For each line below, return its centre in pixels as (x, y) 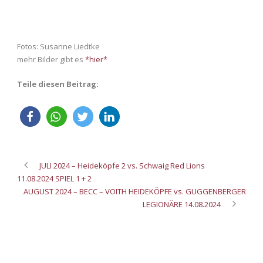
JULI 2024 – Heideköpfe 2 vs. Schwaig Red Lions (122, 165)
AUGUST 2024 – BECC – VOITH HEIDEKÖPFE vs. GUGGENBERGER (135, 191)
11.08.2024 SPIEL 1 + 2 (54, 178)
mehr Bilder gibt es (51, 59)
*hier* (96, 59)
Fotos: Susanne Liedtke (58, 46)
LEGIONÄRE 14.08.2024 (182, 204)
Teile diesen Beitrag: (58, 84)
